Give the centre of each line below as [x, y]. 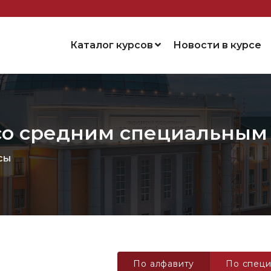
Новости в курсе [217, 45]
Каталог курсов [112, 45]
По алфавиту [164, 263]
